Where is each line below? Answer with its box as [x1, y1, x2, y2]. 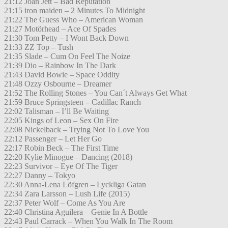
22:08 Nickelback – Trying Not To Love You [4, 125, 149, 134]
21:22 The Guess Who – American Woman [4, 15, 143, 24]
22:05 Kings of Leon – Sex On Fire [4, 116, 119, 125]
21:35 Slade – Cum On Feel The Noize [4, 52, 130, 61]
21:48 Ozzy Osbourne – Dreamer [4, 79, 111, 89]
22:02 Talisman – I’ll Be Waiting [4, 107, 109, 116]
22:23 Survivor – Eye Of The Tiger [4, 162, 118, 171]
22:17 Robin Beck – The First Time [4, 144, 119, 153]
